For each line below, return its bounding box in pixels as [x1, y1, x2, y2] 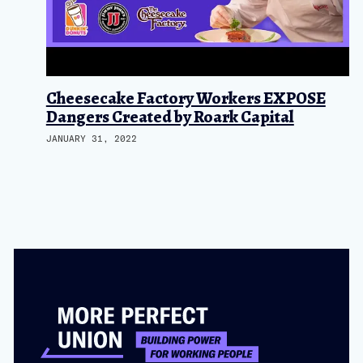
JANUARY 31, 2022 [45, 132, 137, 144]
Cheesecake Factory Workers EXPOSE [45, 86, 326, 109]
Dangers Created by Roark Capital [45, 105, 294, 128]
